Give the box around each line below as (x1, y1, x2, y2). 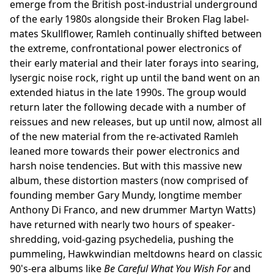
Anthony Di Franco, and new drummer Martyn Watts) (10, 202, 256, 217)
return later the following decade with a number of (10, 100, 246, 114)
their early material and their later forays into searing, (10, 56, 259, 70)
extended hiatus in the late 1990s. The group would (10, 85, 246, 99)
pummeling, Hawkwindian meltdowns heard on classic (10, 246, 262, 261)
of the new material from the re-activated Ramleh (10, 129, 239, 143)
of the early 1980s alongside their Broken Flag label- (10, 12, 249, 26)
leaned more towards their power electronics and (10, 144, 240, 158)
